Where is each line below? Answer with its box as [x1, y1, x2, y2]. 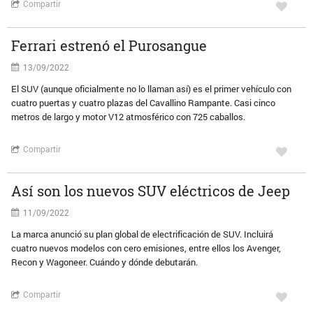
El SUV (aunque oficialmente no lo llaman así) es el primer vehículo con [11, 82, 292, 95]
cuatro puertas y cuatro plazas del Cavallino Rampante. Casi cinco [11, 96, 276, 109]
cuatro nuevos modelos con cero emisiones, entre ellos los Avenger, [11, 242, 282, 254]
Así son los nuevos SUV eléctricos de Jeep [11, 182, 291, 200]
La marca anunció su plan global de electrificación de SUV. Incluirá [11, 228, 274, 240]
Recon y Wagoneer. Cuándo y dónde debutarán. [11, 256, 198, 268]
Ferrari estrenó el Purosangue [11, 36, 208, 54]
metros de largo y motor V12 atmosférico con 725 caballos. [11, 110, 246, 123]
